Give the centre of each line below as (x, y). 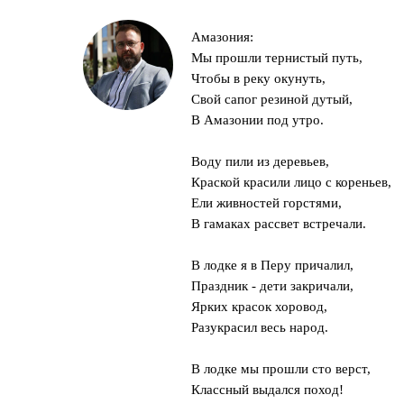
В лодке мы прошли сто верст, (281, 369)
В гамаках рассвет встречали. (279, 224)
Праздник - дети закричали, (272, 286)
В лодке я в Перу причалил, (272, 265)
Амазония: (222, 37)
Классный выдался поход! (267, 390)
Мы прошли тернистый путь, (277, 58)
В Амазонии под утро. (257, 120)
